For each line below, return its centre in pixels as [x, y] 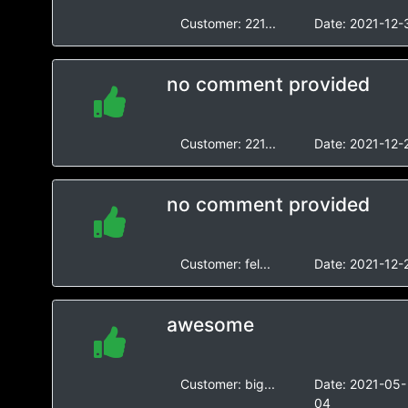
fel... [257, 264]
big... [260, 384]
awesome [210, 325]
